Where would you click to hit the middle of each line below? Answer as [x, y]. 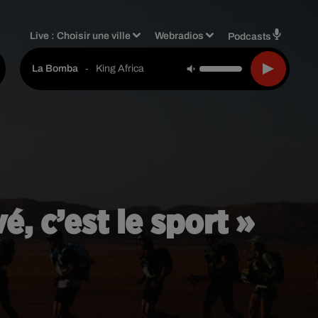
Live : [44, 35]
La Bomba [55, 68]
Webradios [180, 35]
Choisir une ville [94, 35]
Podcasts [250, 36]
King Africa [120, 68]
